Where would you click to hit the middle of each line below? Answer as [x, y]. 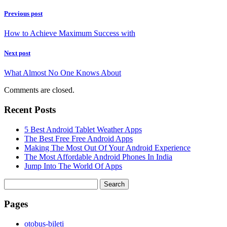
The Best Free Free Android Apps [79, 138]
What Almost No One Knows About [63, 73]
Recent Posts [30, 109]
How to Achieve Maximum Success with [70, 33]
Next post [17, 53]
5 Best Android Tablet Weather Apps [83, 129]
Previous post [23, 13]
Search [14, 182]
